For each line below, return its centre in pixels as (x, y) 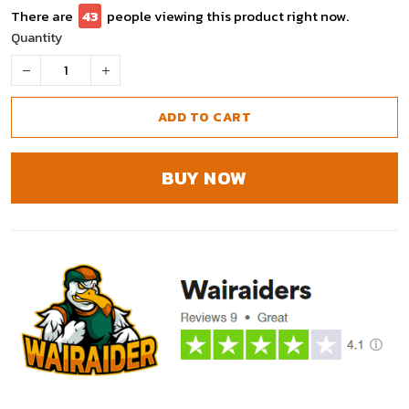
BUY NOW (204, 178)
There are (42, 16)
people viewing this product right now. (228, 16)
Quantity (37, 38)
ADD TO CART (204, 117)
